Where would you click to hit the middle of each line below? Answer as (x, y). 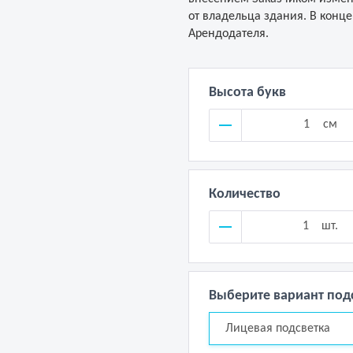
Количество (245, 194)
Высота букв (247, 93)
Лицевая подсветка (278, 329)
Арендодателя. (229, 34)
